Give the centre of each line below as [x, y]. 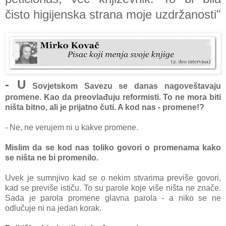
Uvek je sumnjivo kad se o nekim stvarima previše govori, [113, 178]
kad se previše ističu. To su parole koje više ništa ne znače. [113, 188]
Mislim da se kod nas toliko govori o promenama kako [113, 147]
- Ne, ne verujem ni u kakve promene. [72, 127]
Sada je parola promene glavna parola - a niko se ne [113, 198]
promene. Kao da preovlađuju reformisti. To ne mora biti [113, 97]
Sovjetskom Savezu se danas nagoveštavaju [123, 86]
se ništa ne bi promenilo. [53, 157]
